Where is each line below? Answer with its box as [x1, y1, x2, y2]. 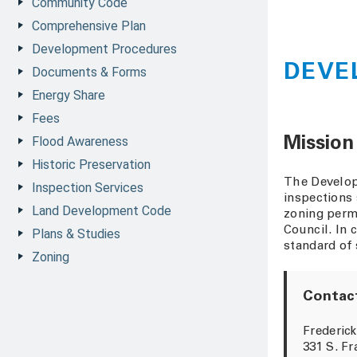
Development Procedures [32, 41, 177, 57]
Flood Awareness [32, 134, 128, 149]
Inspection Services [32, 180, 143, 195]
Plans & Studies [32, 226, 120, 241]
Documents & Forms [32, 65, 147, 80]
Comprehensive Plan [32, 18, 146, 33]
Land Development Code [32, 203, 171, 218]
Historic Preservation [32, 157, 151, 172]
